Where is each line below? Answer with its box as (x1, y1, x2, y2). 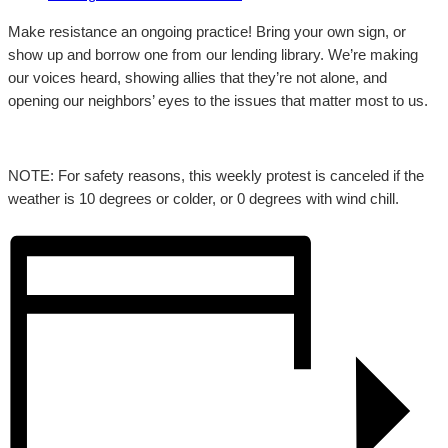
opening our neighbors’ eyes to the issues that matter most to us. (8, 92, 428, 109)
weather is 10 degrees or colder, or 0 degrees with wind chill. (8, 190, 399, 207)
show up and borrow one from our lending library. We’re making (8, 46, 418, 63)
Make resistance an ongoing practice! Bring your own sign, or (8, 23, 406, 40)
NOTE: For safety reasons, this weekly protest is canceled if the (8, 167, 424, 184)
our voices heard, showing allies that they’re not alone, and (8, 69, 387, 86)
